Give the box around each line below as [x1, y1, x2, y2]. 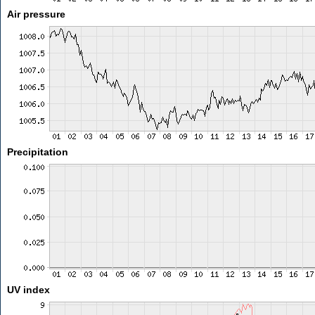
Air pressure [6, 8, 65, 20]
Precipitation [6, 146, 68, 157]
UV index [6, 284, 50, 295]
